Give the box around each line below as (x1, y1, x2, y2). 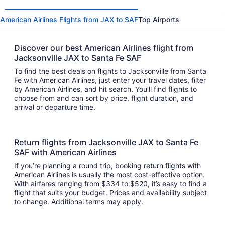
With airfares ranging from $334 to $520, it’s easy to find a (14, 179, 207, 188)
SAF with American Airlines (14, 147, 119, 158)
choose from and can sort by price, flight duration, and (14, 94, 193, 103)
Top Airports (138, 15, 179, 24)
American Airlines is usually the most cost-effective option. (14, 170, 205, 179)
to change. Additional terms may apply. (14, 197, 145, 206)
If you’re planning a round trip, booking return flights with (14, 161, 201, 170)
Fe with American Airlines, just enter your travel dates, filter (14, 76, 206, 85)
